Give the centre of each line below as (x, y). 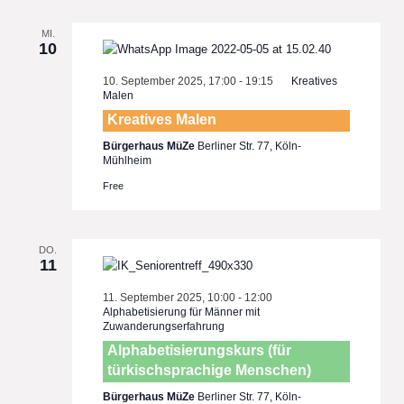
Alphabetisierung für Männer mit (182, 312)
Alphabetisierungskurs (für (200, 351)
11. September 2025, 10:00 (170, 298)
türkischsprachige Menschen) (210, 371)
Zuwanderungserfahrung (164, 327)
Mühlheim (128, 161)
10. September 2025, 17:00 (170, 82)
